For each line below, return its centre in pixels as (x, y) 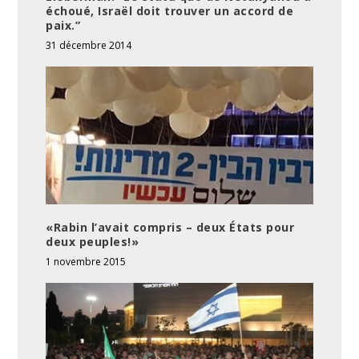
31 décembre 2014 (89, 45)
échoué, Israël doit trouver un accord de (170, 10)
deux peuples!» (93, 242)
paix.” (63, 25)
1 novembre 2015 (86, 262)
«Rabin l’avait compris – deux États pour (170, 228)
